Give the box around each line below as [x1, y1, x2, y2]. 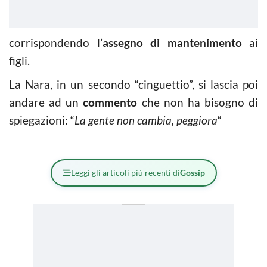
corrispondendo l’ [9, 35, 103, 49]
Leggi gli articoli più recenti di [70, 167, 180, 178]
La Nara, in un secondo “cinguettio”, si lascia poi [9, 77, 258, 91]
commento [83, 95, 138, 109]
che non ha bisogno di [137, 95, 258, 109]
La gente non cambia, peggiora [74, 113, 218, 127]
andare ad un [9, 95, 83, 109]
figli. [9, 53, 30, 67]
